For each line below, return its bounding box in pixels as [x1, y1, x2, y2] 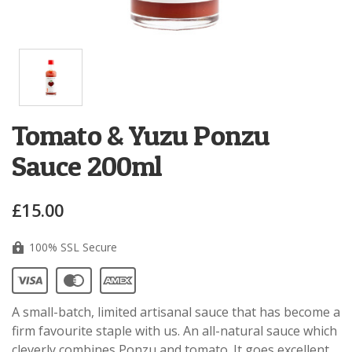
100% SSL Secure [26, 240, 117, 255]
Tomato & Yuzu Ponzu [12, 118, 269, 153]
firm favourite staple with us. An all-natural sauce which [12, 322, 337, 340]
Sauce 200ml [12, 148, 163, 184]
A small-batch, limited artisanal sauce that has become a [12, 303, 340, 321]
